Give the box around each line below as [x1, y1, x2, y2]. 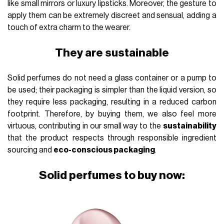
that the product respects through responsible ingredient [7, 134, 216, 142]
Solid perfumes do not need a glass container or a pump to [7, 74, 216, 82]
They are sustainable [55, 47, 169, 59]
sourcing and [7, 146, 54, 154]
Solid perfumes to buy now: [39, 169, 185, 181]
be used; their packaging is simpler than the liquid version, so [7, 86, 216, 94]
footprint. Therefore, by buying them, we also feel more [7, 110, 216, 118]
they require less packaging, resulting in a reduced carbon [7, 98, 216, 106]
